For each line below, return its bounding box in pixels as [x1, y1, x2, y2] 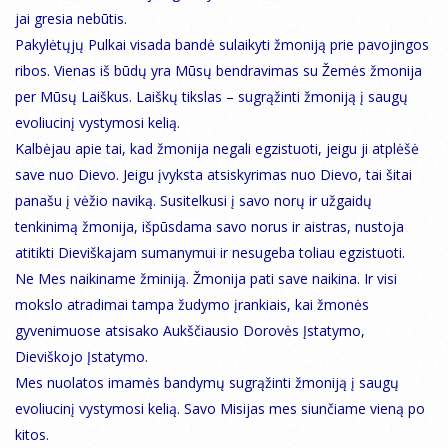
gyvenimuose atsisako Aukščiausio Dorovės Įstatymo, [15, 321, 365, 341]
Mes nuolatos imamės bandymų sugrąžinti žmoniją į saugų [15, 373, 399, 393]
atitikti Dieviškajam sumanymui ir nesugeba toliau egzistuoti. [15, 243, 405, 263]
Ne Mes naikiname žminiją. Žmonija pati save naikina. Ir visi [15, 269, 397, 289]
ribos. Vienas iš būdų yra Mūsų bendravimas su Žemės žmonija [15, 61, 422, 81]
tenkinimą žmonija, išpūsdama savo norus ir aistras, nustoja [15, 217, 404, 237]
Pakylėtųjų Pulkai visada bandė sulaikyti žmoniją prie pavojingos [15, 35, 429, 55]
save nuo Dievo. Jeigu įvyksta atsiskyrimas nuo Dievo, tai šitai [15, 165, 412, 185]
